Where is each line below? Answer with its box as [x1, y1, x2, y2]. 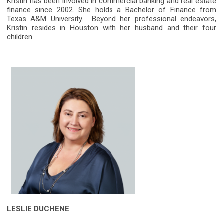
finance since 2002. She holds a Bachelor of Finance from [7, 5, 216, 15]
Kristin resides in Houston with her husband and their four [7, 23, 216, 33]
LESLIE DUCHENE [7, 204, 69, 214]
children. [7, 32, 34, 42]
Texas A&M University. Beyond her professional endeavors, [7, 14, 216, 24]
